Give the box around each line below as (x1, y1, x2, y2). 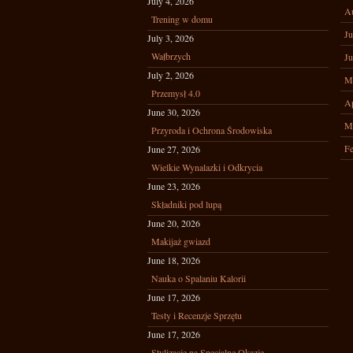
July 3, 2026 (147, 32, 194, 44)
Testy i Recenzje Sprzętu (151, 309, 242, 321)
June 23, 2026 (147, 180, 200, 192)
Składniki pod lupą (151, 198, 221, 210)
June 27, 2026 (147, 143, 200, 155)
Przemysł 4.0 (151, 87, 200, 99)
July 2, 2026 (147, 69, 194, 81)
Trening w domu (151, 13, 213, 25)
